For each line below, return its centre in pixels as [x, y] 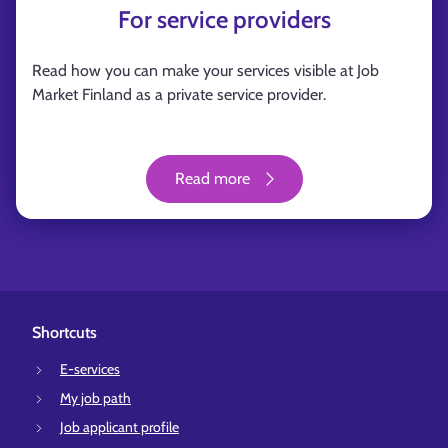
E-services [90, 369]
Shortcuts [64, 332]
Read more [212, 178]
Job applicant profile [119, 427]
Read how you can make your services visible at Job [205, 70]
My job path [95, 398]
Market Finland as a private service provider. [179, 94]
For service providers [224, 19]
